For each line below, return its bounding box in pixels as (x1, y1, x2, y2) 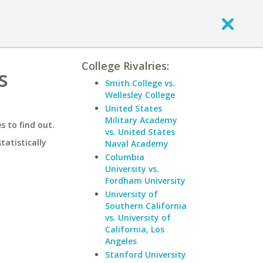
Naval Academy (105, 138, 168, 149)
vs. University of (105, 212, 171, 223)
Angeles (105, 235, 137, 247)
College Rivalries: (82, 59, 169, 73)
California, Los (105, 224, 164, 235)
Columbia (105, 151, 144, 163)
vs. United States (105, 126, 175, 137)
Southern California (105, 200, 187, 211)
